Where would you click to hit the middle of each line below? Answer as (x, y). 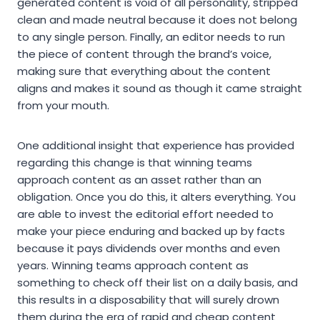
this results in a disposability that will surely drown (148, 300)
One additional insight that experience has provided (156, 146)
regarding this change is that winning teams (135, 163)
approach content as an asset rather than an (139, 180)
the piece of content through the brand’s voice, (144, 54)
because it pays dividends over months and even (149, 249)
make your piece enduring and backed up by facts (151, 231)
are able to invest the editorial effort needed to (145, 214)
